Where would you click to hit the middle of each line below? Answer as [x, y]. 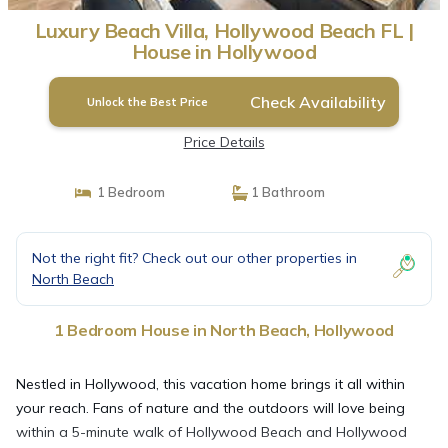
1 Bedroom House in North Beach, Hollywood [224, 330]
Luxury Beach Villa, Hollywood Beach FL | [224, 30]
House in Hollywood [224, 51]
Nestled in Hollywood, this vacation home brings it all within [210, 384]
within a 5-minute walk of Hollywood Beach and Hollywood [211, 432]
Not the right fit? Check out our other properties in [194, 258]
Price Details [224, 142]
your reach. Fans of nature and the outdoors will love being [210, 408]
